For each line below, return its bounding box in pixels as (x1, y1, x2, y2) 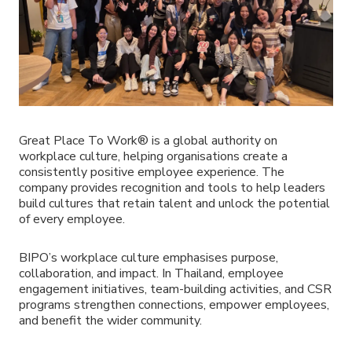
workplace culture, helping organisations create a (19, 148, 288, 166)
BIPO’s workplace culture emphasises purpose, (19, 248, 278, 266)
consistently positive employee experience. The (19, 163, 284, 181)
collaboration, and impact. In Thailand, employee (19, 264, 284, 282)
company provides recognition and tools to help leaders (19, 179, 325, 197)
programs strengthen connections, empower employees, (19, 295, 329, 313)
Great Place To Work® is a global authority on (19, 132, 277, 150)
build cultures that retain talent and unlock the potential (19, 195, 330, 213)
